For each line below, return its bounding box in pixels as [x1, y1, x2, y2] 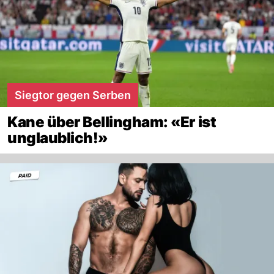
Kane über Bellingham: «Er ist [7, 113, 217, 131]
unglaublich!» [7, 128, 108, 147]
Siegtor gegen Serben [15, 88, 131, 102]
